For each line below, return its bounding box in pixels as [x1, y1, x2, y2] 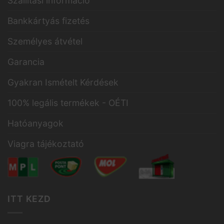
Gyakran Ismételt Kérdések [7, 77, 118, 88]
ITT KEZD [7, 193, 51, 204]
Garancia [7, 56, 44, 67]
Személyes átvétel [7, 36, 82, 47]
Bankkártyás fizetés [7, 15, 89, 26]
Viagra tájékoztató [7, 138, 84, 149]
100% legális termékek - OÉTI [7, 97, 128, 108]
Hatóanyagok [7, 118, 63, 129]
